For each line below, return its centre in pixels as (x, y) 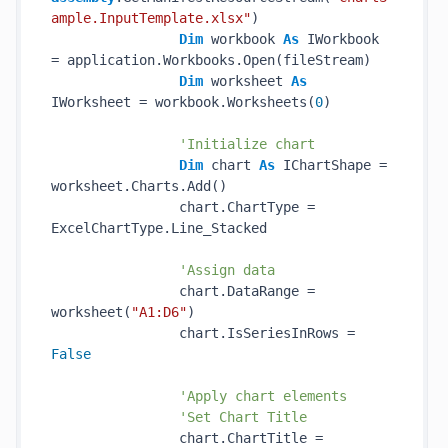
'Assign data (227, 270)
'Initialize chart (247, 144)
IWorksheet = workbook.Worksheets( (183, 102)
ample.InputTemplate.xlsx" (151, 18)
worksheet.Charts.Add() (139, 186)
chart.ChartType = (183, 207)
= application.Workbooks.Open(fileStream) (211, 60)
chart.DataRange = (183, 291)
